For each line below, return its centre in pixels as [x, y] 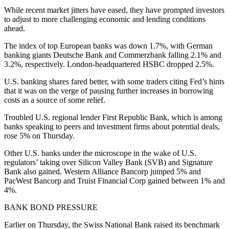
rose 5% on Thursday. [39, 135]
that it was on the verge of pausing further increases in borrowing [109, 90]
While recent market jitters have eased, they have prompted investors [114, 10]
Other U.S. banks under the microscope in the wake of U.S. [100, 153]
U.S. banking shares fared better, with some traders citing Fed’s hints [114, 81]
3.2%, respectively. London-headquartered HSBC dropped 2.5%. [109, 64]
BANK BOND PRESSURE [51, 207]
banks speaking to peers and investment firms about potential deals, [112, 126]
